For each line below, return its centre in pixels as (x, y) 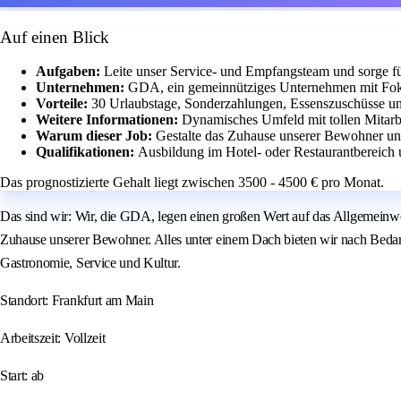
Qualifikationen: (87, 152)
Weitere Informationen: (109, 120)
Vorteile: (64, 104)
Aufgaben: (70, 72)
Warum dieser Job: (96, 136)
